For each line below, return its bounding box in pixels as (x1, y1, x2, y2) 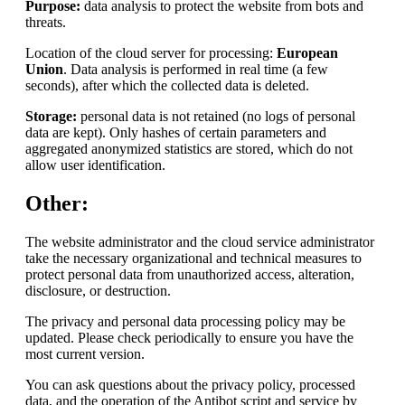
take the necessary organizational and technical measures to (25, 250, 362, 267)
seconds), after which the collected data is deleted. (25, 78, 309, 94)
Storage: (25, 108, 77, 125)
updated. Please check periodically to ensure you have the (25, 330, 353, 346)
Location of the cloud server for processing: (25, 45, 277, 61)
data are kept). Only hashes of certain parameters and (25, 125, 326, 141)
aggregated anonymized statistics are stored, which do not (25, 141, 353, 157)
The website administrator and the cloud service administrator (25, 234, 374, 250)
